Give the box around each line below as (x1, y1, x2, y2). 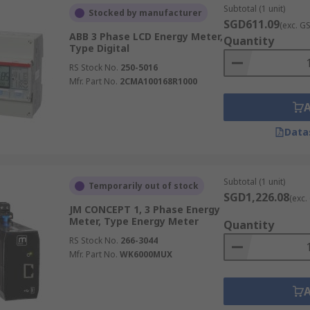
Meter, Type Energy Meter (69, 215, 199, 228)
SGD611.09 (223, 17, 280, 32)
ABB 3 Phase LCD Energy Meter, (69, 30, 223, 43)
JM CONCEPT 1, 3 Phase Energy (69, 203, 220, 216)
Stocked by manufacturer (88, 7, 202, 19)
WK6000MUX (119, 248, 172, 260)
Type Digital (69, 42, 129, 55)
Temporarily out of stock (88, 180, 199, 192)
